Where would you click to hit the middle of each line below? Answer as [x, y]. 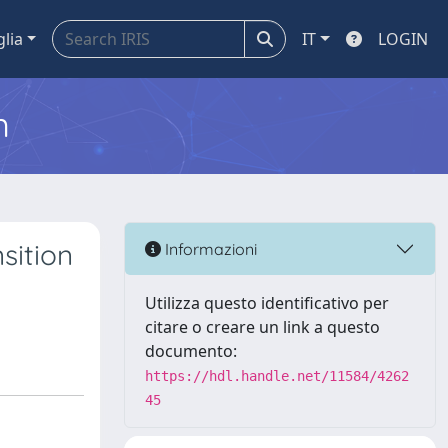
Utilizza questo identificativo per [267, 303]
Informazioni [209, 248]
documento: [191, 351]
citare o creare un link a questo [262, 327]
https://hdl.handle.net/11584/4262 [277, 376]
